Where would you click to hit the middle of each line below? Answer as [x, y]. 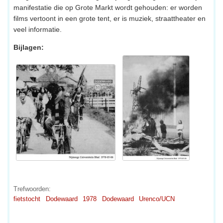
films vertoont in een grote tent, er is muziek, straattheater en [110, 19]
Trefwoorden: [32, 189]
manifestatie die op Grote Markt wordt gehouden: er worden [108, 8]
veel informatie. [38, 30]
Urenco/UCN [157, 199]
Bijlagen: [29, 48]
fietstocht [27, 199]
